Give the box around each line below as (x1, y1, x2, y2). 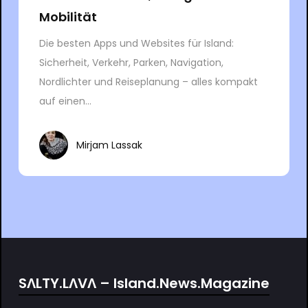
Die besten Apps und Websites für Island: (38, 36, 234, 51)
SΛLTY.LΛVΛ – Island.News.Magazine (18, 274, 269, 294)
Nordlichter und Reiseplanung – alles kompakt (38, 75, 258, 89)
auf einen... (38, 94, 91, 109)
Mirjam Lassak (76, 137, 142, 152)
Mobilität (38, 8, 97, 26)
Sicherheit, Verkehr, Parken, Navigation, (38, 56, 223, 70)
